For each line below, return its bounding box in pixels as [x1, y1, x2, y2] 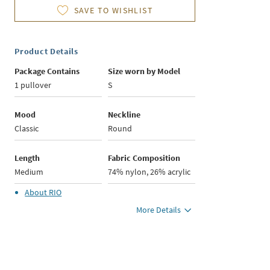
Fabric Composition [108, 152, 181, 163]
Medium [14, 166, 44, 177]
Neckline [108, 109, 141, 120]
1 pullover [14, 80, 52, 90]
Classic [14, 123, 39, 134]
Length [14, 152, 40, 163]
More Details [136, 204, 181, 215]
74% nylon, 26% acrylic [108, 166, 191, 177]
